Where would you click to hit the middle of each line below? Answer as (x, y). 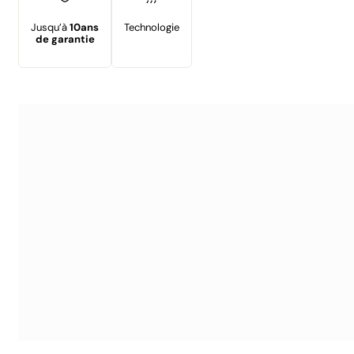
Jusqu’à (50, 27)
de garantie (65, 39)
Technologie (152, 27)
